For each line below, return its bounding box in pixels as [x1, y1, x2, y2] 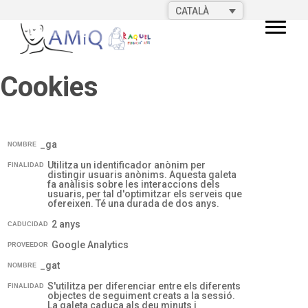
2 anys [52, 218, 81, 230]
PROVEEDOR [7, 241, 48, 248]
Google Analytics [52, 239, 129, 250]
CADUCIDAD [7, 220, 48, 228]
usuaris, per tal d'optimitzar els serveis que [47, 188, 243, 199]
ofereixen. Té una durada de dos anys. [47, 197, 220, 209]
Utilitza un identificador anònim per [47, 159, 206, 170]
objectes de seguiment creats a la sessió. [47, 289, 236, 301]
